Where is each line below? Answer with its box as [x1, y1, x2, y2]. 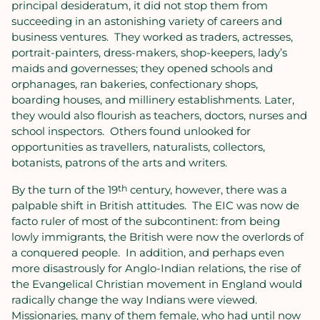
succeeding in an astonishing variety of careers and [11, 14, 282, 28]
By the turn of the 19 [11, 183, 118, 196]
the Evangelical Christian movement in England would [11, 277, 302, 291]
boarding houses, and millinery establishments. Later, [11, 93, 294, 106]
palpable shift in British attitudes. [11, 199, 186, 212]
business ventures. [11, 30, 109, 44]
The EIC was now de [192, 199, 299, 212]
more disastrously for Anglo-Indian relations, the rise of [11, 261, 301, 275]
